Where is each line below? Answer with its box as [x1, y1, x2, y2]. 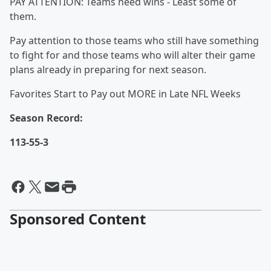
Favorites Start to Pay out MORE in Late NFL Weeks [10, 87, 241, 100]
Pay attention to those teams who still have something [10, 34, 259, 47]
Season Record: [10, 111, 83, 125]
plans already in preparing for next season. [10, 63, 206, 76]
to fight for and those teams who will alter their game [10, 48, 255, 62]
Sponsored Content [10, 209, 146, 229]
